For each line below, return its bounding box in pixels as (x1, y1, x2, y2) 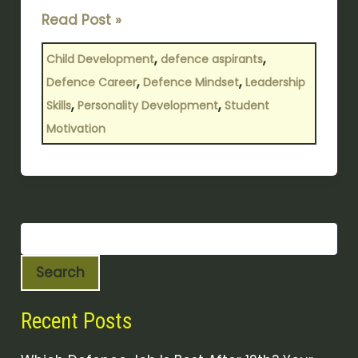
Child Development (46, 50, 154, 67)
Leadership (245, 74, 305, 90)
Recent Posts (21, 308, 133, 335)
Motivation (46, 120, 105, 137)
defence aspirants (160, 50, 263, 67)
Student (224, 97, 269, 113)
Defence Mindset (142, 74, 239, 90)
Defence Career (46, 74, 137, 90)
